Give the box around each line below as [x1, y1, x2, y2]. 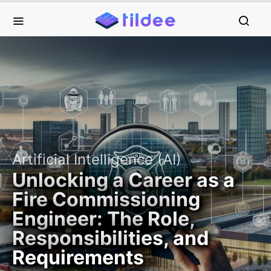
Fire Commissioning [12, 188, 200, 211]
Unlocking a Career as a [12, 168, 235, 192]
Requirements [12, 246, 144, 269]
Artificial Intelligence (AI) [12, 151, 181, 168]
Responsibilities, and [12, 226, 209, 250]
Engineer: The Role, [12, 207, 195, 230]
